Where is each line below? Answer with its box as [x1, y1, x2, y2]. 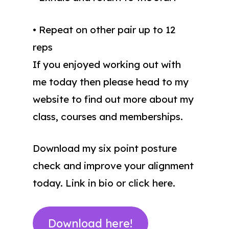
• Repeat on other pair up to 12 [33, 23, 175, 36]
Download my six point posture [33, 142, 177, 154]
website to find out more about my [33, 93, 194, 105]
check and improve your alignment [33, 159, 194, 172]
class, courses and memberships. [33, 110, 183, 123]
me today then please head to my [33, 75, 189, 88]
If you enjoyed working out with [33, 58, 181, 71]
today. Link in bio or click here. [33, 177, 175, 189]
